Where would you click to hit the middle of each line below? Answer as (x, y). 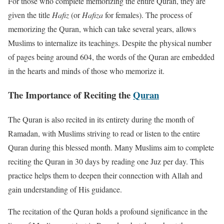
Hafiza (92, 14)
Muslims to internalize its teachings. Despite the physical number (110, 42)
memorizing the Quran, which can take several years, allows (102, 28)
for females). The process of (147, 14)
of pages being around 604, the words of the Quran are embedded (111, 56)
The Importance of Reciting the (70, 95)
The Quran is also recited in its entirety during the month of (101, 119)
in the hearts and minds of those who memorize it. (86, 70)
